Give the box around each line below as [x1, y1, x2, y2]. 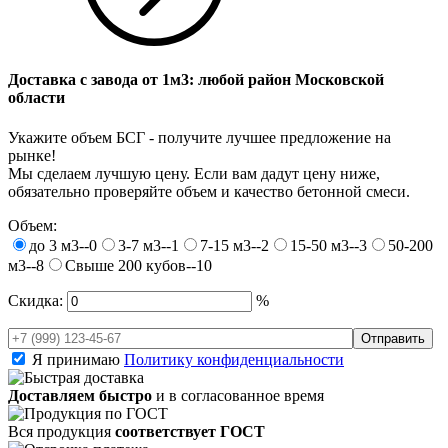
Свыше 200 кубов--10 [65, 256, 212, 274]
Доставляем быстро [8, 386, 152, 404]
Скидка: [8, 291, 67, 309]
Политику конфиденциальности [124, 350, 344, 368]
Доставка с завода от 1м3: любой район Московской [8, 71, 384, 89]
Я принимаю [28, 350, 124, 368]
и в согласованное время [152, 386, 324, 404]
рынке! [8, 146, 56, 164]
